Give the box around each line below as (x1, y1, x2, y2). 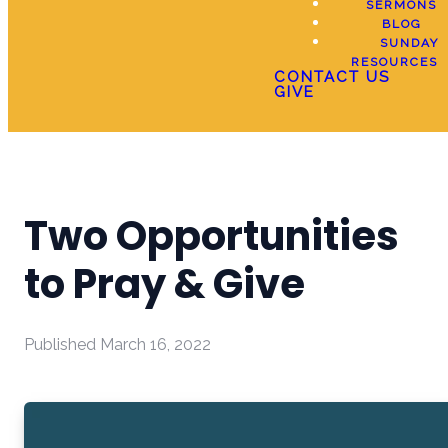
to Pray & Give (24, 256, 305, 312)
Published (24, 334, 100, 354)
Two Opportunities (24, 208, 399, 264)
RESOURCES (350, 55, 438, 69)
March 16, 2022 (100, 334, 211, 354)
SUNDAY (379, 36, 439, 50)
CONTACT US (274, 68, 390, 86)
